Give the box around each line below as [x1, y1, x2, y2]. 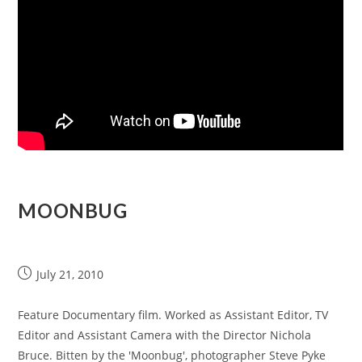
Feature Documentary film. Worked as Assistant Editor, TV [18, 307, 329, 322]
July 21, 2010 [36, 267, 104, 282]
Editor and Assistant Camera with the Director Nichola [18, 327, 312, 343]
